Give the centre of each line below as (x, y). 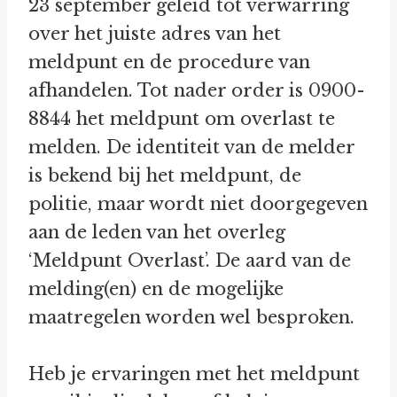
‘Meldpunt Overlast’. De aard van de (190, 261)
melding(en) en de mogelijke (156, 289)
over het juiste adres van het (155, 34)
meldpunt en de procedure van (169, 62)
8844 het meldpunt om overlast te (182, 119)
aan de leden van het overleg (157, 233)
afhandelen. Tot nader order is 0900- (197, 91)
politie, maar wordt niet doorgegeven (198, 204)
